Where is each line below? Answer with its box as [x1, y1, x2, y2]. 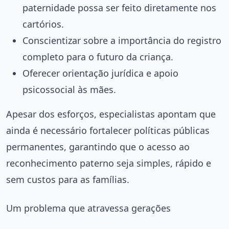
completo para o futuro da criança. [22, 50, 173, 63]
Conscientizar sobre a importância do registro [22, 34, 221, 47]
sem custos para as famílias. [6, 173, 129, 186]
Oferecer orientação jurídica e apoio [22, 66, 178, 79]
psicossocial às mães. [22, 83, 116, 96]
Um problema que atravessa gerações [6, 201, 171, 214]
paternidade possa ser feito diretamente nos [22, 1, 216, 14]
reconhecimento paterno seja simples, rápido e [6, 156, 211, 169]
